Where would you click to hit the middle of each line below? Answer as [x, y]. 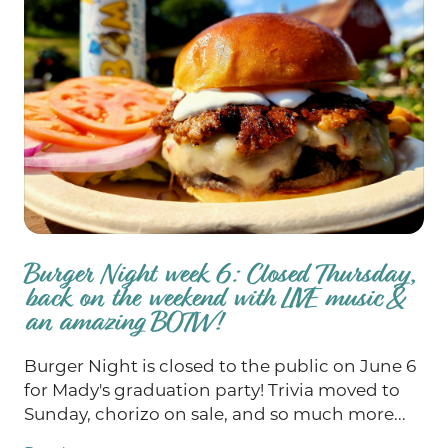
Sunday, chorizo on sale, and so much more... [215, 414]
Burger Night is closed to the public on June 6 [220, 366]
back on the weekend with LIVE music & [214, 298]
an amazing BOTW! [122, 322]
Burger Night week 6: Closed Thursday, [219, 274]
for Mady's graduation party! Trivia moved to [212, 390]
